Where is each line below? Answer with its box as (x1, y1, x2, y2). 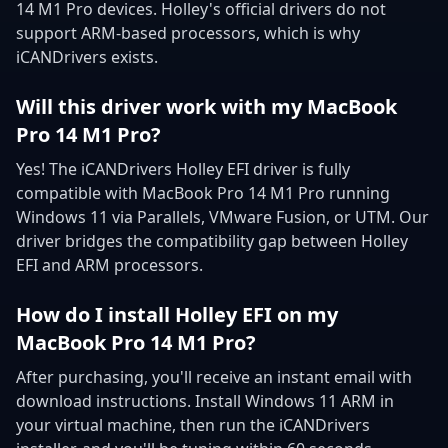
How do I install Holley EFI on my (16, 300, 338, 328)
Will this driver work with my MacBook (16, 92, 397, 120)
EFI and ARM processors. (16, 253, 203, 276)
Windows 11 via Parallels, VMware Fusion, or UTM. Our (16, 205, 429, 228)
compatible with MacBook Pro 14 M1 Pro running (16, 181, 390, 204)
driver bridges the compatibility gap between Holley (16, 229, 408, 252)
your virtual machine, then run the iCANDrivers (16, 413, 370, 436)
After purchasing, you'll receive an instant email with (16, 365, 412, 388)
